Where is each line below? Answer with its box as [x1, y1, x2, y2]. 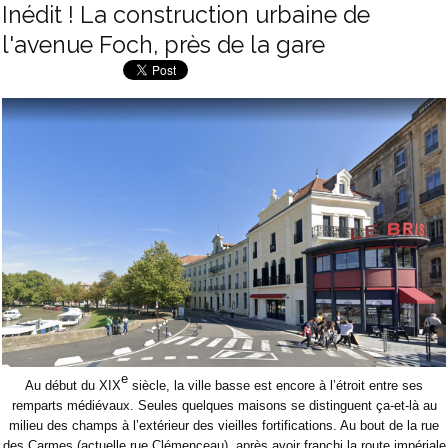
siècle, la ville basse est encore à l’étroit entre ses [128, 377, 423, 393]
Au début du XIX [25, 377, 121, 393]
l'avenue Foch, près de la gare [2, 31, 325, 59]
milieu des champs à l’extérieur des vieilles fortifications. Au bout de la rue [9, 417, 439, 433]
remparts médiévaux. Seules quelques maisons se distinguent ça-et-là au [11, 397, 437, 413]
